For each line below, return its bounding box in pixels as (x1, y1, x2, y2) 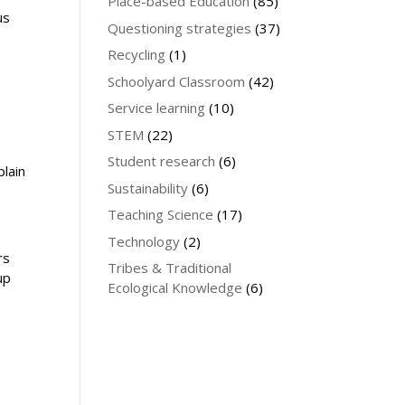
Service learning (108, 99, 206, 117)
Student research (108, 152, 216, 170)
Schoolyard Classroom (108, 71, 246, 90)
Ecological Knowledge (108, 278, 243, 297)
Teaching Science (108, 205, 214, 223)
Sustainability (108, 178, 189, 197)
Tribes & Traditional (108, 259, 232, 277)
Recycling (108, 45, 166, 63)
